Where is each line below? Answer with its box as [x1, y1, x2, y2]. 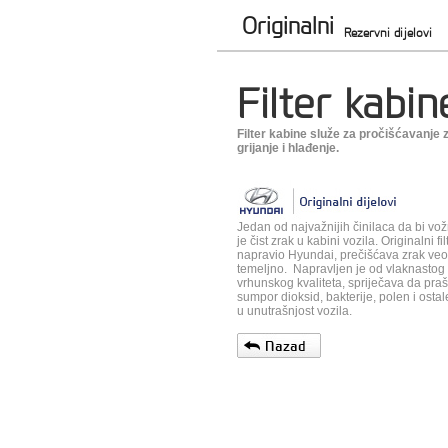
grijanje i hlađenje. [237, 141, 339, 155]
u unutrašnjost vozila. [237, 304, 352, 318]
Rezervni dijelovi [343, 24, 432, 41]
